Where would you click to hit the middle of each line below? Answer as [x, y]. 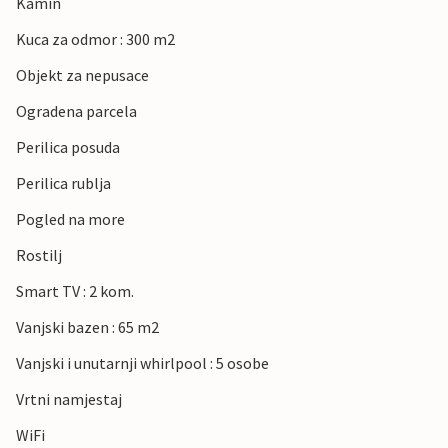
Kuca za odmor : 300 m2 [95, 39]
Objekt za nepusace [82, 75]
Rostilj [39, 255]
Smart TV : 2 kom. [75, 291]
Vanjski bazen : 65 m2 [87, 327]
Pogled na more [70, 219]
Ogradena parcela [76, 111]
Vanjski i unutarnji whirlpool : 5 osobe [142, 363]
